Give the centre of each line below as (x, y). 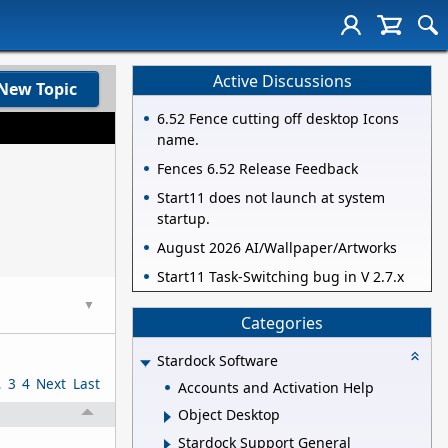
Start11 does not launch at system (271, 198)
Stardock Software (217, 361)
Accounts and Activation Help (276, 387)
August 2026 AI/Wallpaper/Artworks (277, 248)
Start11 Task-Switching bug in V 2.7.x (280, 277)
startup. (183, 219)
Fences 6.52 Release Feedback (257, 169)
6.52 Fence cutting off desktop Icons (278, 119)
